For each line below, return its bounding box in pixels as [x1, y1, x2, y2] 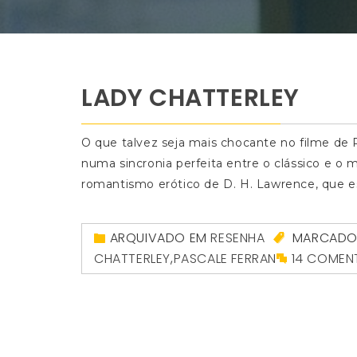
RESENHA [210, 229, 265, 247]
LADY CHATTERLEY [81, 81, 300, 115]
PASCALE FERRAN [173, 249, 277, 269]
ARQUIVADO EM [109, 229, 211, 247]
